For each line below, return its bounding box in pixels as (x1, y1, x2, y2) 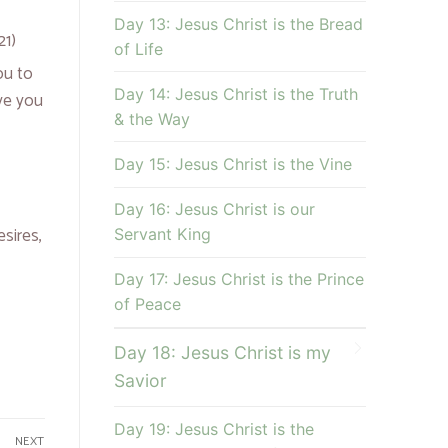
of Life (113, 38, 163, 59)
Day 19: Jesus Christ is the (113, 418, 314, 439)
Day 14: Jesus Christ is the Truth (113, 83, 358, 104)
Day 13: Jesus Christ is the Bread (113, 13, 363, 34)
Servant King (113, 224, 211, 245)
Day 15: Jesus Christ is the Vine (113, 153, 352, 174)
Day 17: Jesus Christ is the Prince (113, 269, 364, 290)
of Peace (113, 294, 181, 315)
